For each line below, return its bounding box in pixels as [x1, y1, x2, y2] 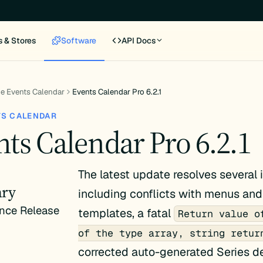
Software [61, 35, 97, 46]
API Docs [122, 35, 156, 46]
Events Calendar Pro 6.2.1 [72, 87, 162, 97]
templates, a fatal [77, 205, 174, 221]
